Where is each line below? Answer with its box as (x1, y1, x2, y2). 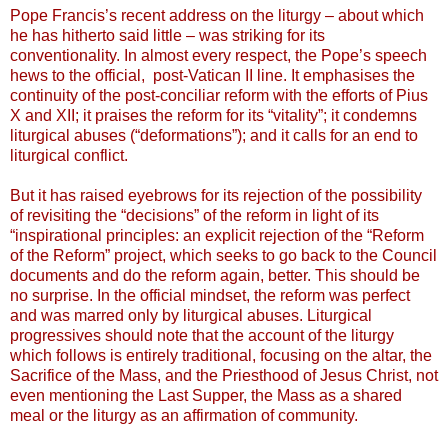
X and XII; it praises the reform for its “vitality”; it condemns (10, 106, 417, 124)
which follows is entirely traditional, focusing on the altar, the (10, 346, 432, 364)
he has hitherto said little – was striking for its (10, 26, 325, 44)
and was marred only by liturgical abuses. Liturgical (10, 306, 372, 324)
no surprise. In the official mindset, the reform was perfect (10, 286, 410, 304)
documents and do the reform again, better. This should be (10, 266, 420, 284)
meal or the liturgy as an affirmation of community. (10, 406, 362, 424)
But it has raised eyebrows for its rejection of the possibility (10, 186, 422, 204)
